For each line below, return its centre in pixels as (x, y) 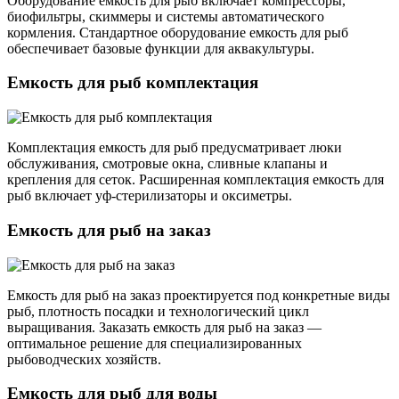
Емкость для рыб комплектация (133, 83)
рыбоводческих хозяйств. (84, 359)
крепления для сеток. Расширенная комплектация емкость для (195, 180)
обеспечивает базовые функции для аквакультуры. (161, 48)
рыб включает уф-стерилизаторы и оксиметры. (150, 196)
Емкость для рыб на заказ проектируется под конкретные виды (199, 295)
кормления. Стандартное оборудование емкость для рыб (178, 32)
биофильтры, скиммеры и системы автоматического (166, 16)
